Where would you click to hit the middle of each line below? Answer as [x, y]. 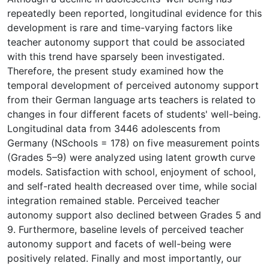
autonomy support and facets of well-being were [119, 243]
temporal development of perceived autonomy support [133, 85]
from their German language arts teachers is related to [131, 99]
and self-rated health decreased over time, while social [132, 186]
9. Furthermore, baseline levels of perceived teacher [125, 229]
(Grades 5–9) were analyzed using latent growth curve [131, 157]
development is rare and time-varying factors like [120, 27]
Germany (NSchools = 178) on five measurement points [133, 143]
